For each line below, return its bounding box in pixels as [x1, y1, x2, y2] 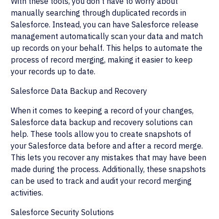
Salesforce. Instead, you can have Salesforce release [11, 20, 199, 29]
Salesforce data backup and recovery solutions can [11, 117, 193, 127]
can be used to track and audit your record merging [11, 176, 192, 186]
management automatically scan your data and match [11, 31, 203, 41]
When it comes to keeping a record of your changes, [11, 106, 194, 115]
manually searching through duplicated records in [11, 8, 187, 18]
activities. [11, 188, 44, 197]
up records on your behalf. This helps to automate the [11, 43, 203, 53]
